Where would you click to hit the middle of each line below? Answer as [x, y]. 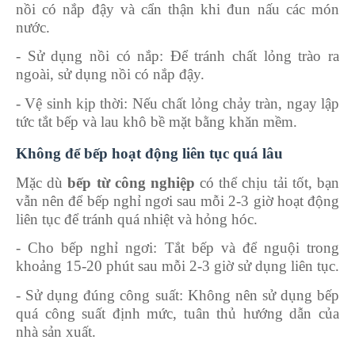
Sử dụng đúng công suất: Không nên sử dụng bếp [183, 295]
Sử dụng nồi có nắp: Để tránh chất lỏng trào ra [183, 55]
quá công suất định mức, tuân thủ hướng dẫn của [177, 313]
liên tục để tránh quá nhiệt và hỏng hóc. [137, 219]
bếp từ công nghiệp [129, 182]
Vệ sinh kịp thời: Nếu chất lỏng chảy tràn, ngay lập [182, 103]
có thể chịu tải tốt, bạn [267, 182]
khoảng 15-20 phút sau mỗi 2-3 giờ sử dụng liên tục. [177, 265]
